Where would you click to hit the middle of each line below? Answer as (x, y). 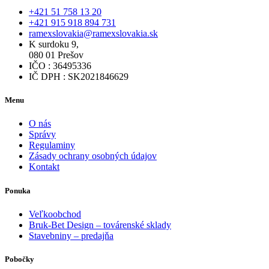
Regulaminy (52, 145)
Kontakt (44, 167)
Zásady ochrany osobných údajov (93, 156)
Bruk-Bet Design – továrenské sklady (100, 225)
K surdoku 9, (54, 44)
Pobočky (20, 259)
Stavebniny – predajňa (71, 235)
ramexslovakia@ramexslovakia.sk (93, 34)
